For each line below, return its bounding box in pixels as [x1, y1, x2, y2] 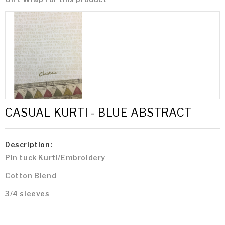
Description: [5, 140, 53, 149]
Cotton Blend [5, 171, 57, 180]
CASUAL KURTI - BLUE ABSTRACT [5, 106, 192, 120]
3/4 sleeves [5, 189, 50, 198]
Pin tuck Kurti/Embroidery [5, 153, 107, 162]
